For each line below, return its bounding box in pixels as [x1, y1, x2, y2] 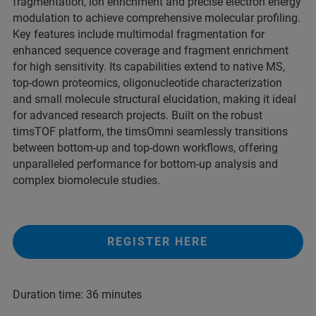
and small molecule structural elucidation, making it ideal [13, 92, 296, 106]
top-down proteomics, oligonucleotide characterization [13, 76, 282, 90]
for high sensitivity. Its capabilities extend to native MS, [13, 60, 285, 73]
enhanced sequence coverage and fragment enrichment [13, 44, 288, 57]
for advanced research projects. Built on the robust [13, 109, 262, 122]
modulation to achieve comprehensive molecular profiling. [13, 11, 300, 25]
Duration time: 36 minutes [13, 288, 142, 301]
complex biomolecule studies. [13, 174, 160, 187]
